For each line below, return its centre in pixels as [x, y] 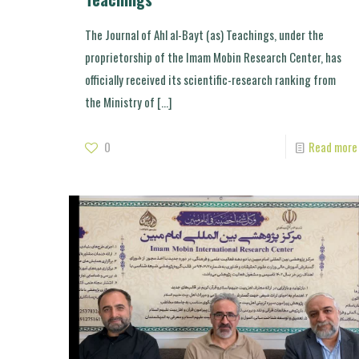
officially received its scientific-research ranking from [210, 79]
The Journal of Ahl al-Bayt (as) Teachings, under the [204, 34]
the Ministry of [119, 101]
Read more [333, 146]
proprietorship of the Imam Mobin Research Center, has [213, 56]
